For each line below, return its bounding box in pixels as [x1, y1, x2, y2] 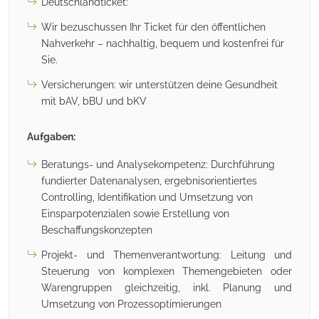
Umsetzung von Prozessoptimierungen [41, 298, 221, 310]
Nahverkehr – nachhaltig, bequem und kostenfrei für [41, 38, 284, 49]
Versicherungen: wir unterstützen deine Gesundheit [41, 79, 278, 90]
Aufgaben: [27, 131, 75, 142]
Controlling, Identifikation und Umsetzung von [41, 192, 253, 203]
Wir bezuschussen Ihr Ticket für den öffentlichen [41, 21, 266, 33]
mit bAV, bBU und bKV [41, 95, 147, 107]
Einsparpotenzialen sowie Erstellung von [41, 208, 229, 219]
